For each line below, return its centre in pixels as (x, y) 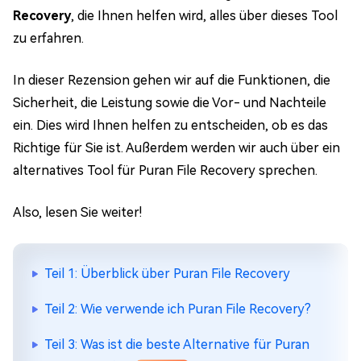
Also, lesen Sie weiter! (77, 212)
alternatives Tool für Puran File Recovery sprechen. (165, 170)
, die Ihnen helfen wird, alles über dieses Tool (204, 16)
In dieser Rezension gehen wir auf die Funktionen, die (172, 80)
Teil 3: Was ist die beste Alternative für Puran (177, 344)
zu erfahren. (48, 38)
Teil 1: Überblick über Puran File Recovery (167, 274)
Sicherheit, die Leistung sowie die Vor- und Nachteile (170, 103)
